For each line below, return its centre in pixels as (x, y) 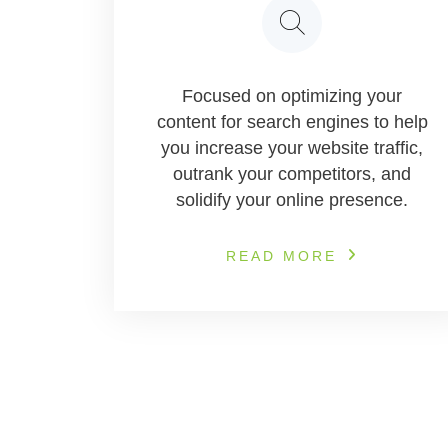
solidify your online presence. (292, 200)
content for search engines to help (292, 122)
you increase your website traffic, (292, 148)
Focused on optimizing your (292, 96)
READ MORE (281, 256)
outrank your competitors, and (292, 174)
